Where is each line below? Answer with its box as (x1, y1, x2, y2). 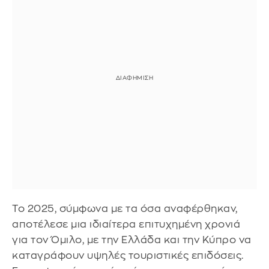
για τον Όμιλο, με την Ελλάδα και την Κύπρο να (12, 235, 252, 246)
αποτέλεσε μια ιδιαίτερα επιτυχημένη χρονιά (12, 219, 240, 230)
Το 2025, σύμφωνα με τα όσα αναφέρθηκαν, (12, 204, 238, 214)
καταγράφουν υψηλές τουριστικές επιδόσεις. (12, 250, 244, 261)
